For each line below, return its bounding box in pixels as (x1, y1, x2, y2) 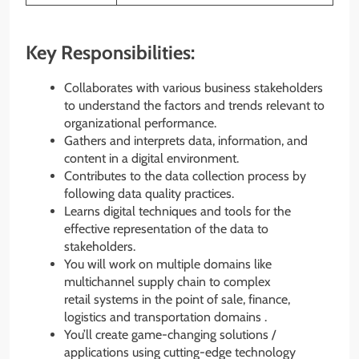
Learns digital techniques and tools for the (64, 204, 291, 220)
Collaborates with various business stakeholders (64, 80, 323, 96)
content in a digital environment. (64, 151, 239, 167)
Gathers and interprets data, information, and (64, 133, 308, 149)
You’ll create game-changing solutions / (64, 327, 276, 343)
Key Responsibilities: (26, 40, 195, 64)
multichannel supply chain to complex (64, 274, 271, 290)
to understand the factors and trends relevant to (64, 98, 325, 114)
